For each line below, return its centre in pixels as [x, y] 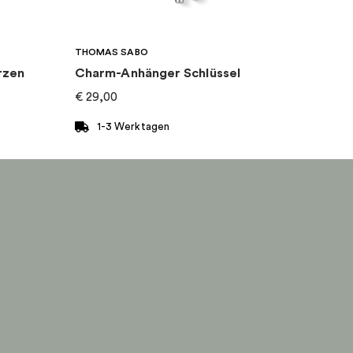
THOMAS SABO [111, 52]
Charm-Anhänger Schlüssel [158, 74]
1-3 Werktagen [133, 127]
